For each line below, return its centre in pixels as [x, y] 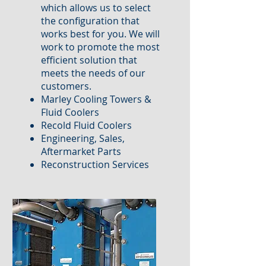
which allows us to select [96, 8]
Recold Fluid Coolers [86, 125]
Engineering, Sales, [83, 138]
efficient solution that [89, 60]
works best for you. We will [100, 34]
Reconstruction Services [95, 164]
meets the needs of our [93, 73]
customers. [67, 86]
